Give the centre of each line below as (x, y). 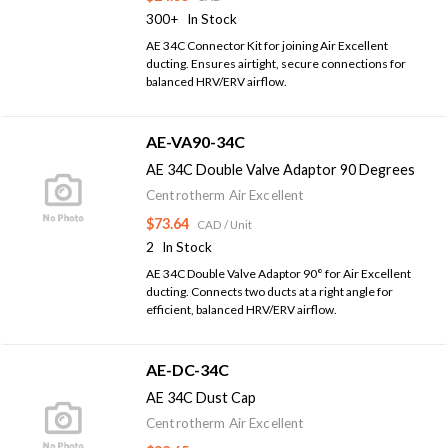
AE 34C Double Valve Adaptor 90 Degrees (280, 169)
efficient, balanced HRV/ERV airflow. (241, 309)
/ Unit (238, 224)
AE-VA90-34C (195, 141)
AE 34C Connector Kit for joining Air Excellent (267, 45)
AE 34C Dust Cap (201, 397)
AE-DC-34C (187, 369)
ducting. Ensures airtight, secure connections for (276, 63)
